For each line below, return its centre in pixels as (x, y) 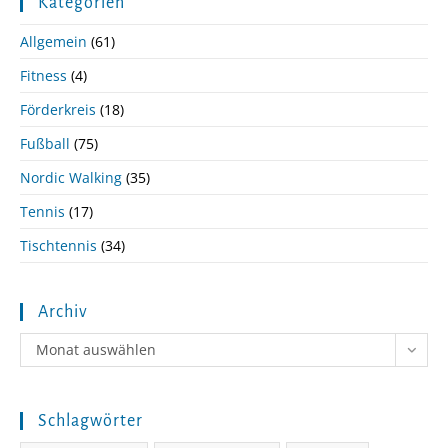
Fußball (45, 144)
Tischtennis (58, 246)
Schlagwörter (90, 421)
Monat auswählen (96, 350)
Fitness (43, 76)
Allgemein (53, 42)
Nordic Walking (71, 178)
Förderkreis (58, 110)
